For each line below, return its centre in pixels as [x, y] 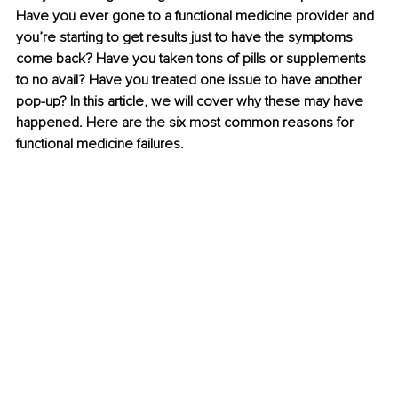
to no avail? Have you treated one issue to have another [191, 80]
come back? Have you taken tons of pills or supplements [193, 59]
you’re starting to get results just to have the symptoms [186, 38]
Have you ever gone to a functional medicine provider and [197, 16]
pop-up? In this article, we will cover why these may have [191, 102]
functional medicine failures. [100, 144]
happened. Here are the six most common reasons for [187, 123]
